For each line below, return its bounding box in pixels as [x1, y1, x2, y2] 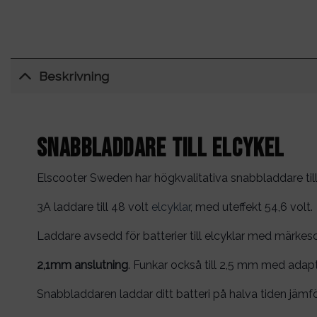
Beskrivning [39, 68, 110, 83]
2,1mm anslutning [36, 258, 128, 272]
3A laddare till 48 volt [36, 200, 151, 214]
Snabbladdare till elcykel [36, 133, 284, 164]
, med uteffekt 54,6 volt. [190, 200, 313, 214]
